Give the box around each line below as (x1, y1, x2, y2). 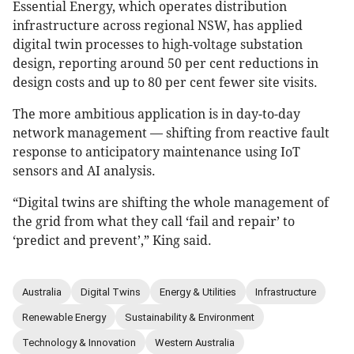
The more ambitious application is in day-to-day (13, 107, 300, 122)
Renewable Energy (22, 311, 106, 323)
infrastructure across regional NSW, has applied (13, 18, 303, 34)
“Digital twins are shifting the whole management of (13, 195, 329, 211)
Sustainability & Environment (125, 311, 254, 323)
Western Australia (155, 336, 235, 348)
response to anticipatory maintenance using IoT (13, 145, 300, 160)
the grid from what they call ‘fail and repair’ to (13, 214, 295, 230)
